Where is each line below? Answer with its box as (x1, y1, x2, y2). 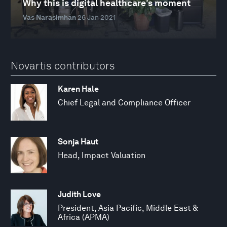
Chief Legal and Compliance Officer (58, 97, 191, 107)
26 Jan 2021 (78, 13, 116, 22)
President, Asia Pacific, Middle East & (58, 203, 198, 213)
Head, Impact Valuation (58, 150, 145, 160)
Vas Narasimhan (23, 13, 76, 22)
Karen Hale (58, 84, 99, 94)
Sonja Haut (58, 136, 98, 146)
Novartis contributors (11, 59, 115, 72)
